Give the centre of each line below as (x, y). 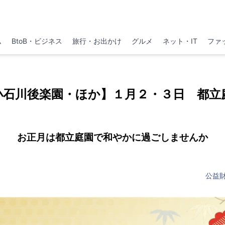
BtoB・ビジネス (37, 41)
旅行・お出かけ (97, 41)
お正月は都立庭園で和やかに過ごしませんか (113, 137)
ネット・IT (180, 41)
